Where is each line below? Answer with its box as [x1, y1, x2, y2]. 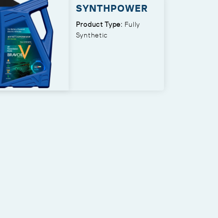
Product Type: [75, 20, 123, 29]
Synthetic [75, 31, 109, 40]
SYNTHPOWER [75, 2, 148, 15]
